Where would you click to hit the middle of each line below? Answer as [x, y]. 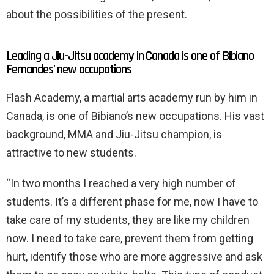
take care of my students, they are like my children [128, 220]
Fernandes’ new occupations [69, 69]
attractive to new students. [71, 152]
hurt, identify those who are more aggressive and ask [134, 256]
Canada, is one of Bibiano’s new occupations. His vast [135, 116]
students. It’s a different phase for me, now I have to [132, 201]
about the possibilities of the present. [97, 14]
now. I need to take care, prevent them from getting [130, 238]
